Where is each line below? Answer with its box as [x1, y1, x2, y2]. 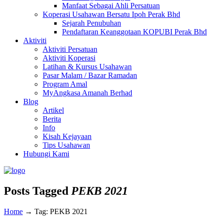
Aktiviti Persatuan [43, 45, 97, 53]
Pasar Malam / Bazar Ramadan [43, 71, 137, 79]
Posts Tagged [4, 184, 71, 197]
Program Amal [43, 80, 87, 88]
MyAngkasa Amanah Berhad [43, 89, 132, 97]
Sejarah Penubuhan [62, 19, 121, 27]
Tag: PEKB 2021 [34, 207, 88, 216]
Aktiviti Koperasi [43, 54, 95, 62]
